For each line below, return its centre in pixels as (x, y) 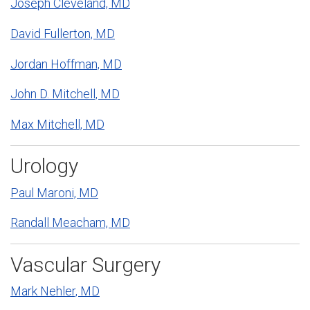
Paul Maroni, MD (54, 192)
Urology (44, 166)
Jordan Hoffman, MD (66, 64)
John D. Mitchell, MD (65, 94)
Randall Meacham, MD (70, 223)
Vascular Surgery (85, 264)
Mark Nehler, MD (55, 291)
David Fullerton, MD (63, 33)
